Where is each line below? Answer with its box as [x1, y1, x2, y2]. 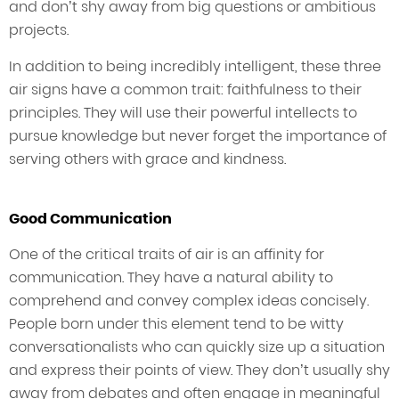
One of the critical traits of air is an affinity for [9, 244, 324, 265]
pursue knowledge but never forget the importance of [9, 126, 387, 147]
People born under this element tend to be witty [9, 313, 344, 335]
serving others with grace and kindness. [9, 149, 286, 170]
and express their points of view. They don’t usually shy [9, 360, 390, 381]
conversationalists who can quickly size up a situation [9, 337, 385, 358]
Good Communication [9, 208, 172, 230]
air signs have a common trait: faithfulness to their [9, 79, 362, 101]
